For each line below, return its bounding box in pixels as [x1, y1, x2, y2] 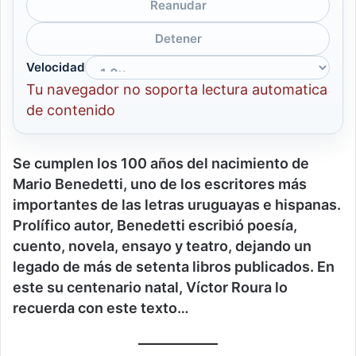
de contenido [26, 102, 115, 119]
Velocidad [26, 60, 85, 75]
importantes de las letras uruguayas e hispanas [13, 196, 337, 214]
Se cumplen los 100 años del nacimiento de [13, 155, 309, 172]
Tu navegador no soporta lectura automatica [26, 81, 327, 99]
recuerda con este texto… [13, 300, 189, 317]
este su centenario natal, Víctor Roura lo [13, 279, 288, 296]
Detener [154, 31, 202, 47]
